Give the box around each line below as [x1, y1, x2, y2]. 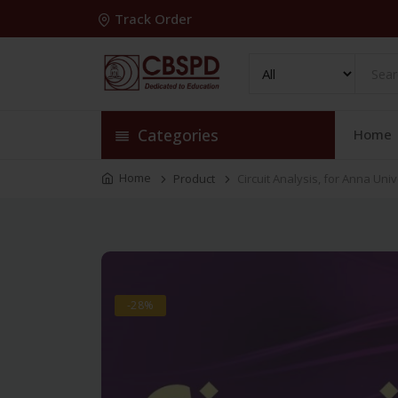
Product [173, 171, 215, 187]
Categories [133, 124, 219, 146]
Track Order [115, 10, 192, 28]
